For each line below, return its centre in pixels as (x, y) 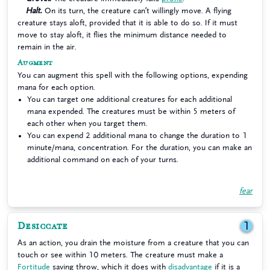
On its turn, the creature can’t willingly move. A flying (137, 11)
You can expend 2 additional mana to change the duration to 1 (137, 135)
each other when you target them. (87, 123)
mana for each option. (56, 87)
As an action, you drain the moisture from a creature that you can (133, 243)
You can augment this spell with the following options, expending (133, 75)
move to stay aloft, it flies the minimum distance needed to (122, 35)
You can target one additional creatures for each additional (130, 99)
